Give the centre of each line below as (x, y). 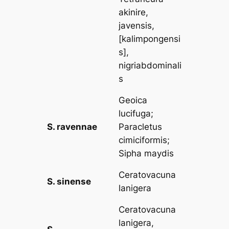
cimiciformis (143, 140)
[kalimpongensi (150, 39)
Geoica (133, 100)
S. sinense (69, 182)
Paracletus (141, 127)
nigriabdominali (150, 66)
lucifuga (135, 114)
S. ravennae (72, 127)
